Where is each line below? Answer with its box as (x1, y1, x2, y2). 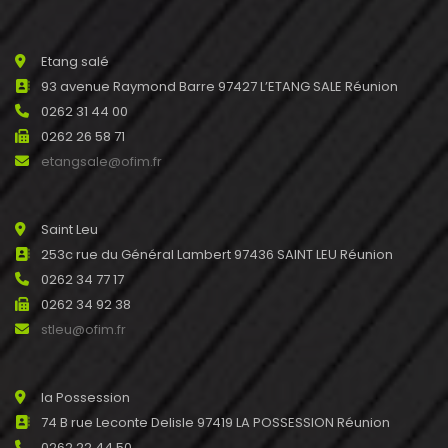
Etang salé (41, 52, 109, 71)
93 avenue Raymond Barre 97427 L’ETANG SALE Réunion (41, 77, 398, 96)
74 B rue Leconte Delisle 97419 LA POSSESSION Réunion (41, 413, 390, 432)
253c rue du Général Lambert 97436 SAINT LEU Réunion (41, 245, 393, 264)
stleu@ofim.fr (41, 320, 126, 339)
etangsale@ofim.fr (41, 152, 162, 171)
